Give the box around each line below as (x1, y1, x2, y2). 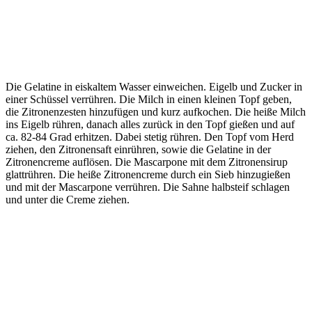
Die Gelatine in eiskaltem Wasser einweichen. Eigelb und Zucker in (6, 80, 302, 93)
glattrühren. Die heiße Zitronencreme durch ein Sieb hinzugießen (6, 168, 290, 180)
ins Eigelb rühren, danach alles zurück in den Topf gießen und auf (6, 118, 295, 130)
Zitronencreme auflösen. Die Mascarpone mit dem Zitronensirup (6, 155, 288, 168)
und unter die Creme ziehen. (6, 193, 130, 205)
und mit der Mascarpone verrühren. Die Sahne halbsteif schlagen (6, 180, 290, 193)
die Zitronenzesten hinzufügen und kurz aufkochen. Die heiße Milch (6, 105, 306, 118)
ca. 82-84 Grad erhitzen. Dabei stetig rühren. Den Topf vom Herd (6, 130, 294, 143)
